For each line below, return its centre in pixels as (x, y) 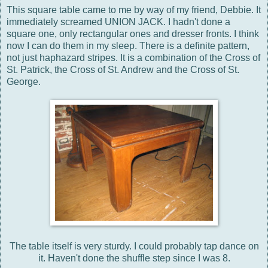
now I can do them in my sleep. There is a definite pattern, (128, 45)
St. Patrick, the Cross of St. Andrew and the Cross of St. (123, 69)
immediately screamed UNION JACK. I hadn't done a (118, 22)
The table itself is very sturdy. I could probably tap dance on (134, 246)
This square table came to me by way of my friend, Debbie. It (134, 10)
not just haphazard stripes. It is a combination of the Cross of (133, 57)
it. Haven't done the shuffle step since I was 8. (134, 258)
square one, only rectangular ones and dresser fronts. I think (133, 33)
